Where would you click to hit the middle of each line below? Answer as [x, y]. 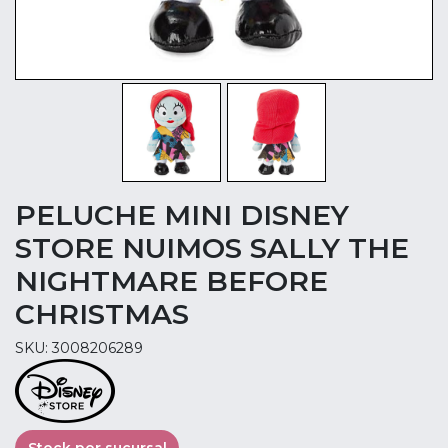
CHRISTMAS [102, 314]
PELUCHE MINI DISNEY [182, 215]
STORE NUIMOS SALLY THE [212, 248]
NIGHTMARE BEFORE [171, 281]
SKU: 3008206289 [79, 348]
